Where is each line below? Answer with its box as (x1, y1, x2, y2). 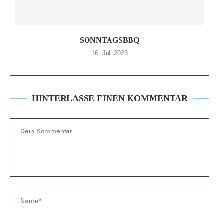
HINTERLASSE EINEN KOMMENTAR (31, 93, 188, 103)
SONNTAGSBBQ (80, 36, 139, 44)
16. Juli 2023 (91, 49, 128, 57)
